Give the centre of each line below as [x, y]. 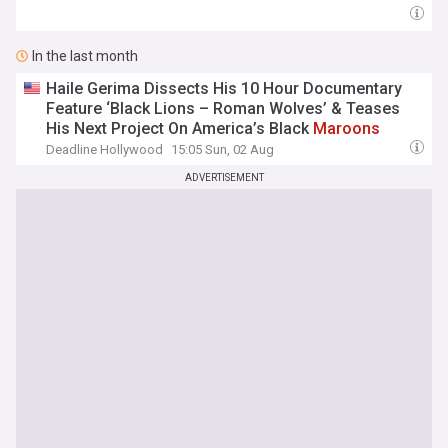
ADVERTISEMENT [224, 177]
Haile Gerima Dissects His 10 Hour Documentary [224, 88]
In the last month [85, 56]
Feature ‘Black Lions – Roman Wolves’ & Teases [223, 108]
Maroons [347, 128]
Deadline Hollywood [105, 149]
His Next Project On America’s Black [180, 128]
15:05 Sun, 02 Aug [223, 149]
